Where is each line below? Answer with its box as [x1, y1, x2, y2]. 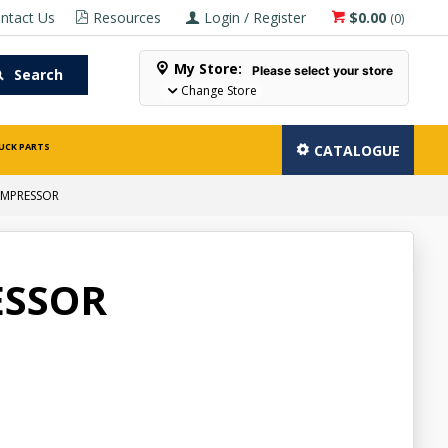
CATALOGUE [314, 141, 401, 160]
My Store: [174, 59, 243, 78]
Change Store [181, 82, 258, 99]
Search [13, 65, 63, 84]
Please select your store [252, 63, 394, 78]
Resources [93, 8, 162, 27]
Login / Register [204, 8, 307, 27]
